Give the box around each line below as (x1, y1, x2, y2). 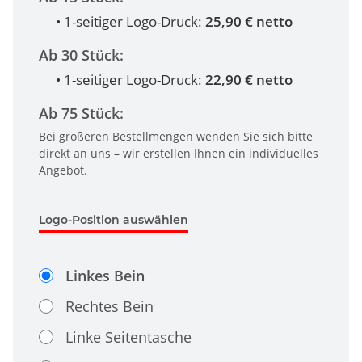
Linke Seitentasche (65, 327, 192, 347)
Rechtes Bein (65, 297, 154, 317)
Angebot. (39, 162, 87, 179)
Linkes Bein (65, 266, 145, 286)
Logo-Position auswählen (39, 213, 188, 228)
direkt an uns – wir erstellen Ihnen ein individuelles (39, 145, 318, 162)
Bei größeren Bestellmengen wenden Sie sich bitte (39, 128, 313, 145)
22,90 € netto (205, 70, 293, 90)
